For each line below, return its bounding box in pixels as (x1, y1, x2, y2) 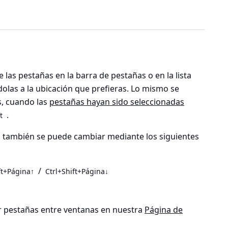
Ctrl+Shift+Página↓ (45, 166, 108, 177)
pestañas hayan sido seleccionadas (49, 96, 184, 108)
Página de (145, 204, 183, 216)
